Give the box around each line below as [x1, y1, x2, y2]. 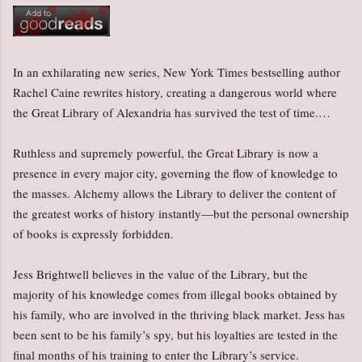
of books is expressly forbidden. [13, 225, 174, 242]
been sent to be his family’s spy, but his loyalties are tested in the [13, 326, 338, 343]
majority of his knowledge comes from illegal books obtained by [13, 286, 338, 303]
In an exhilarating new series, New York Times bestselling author [13, 64, 340, 81]
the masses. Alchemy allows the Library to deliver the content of [13, 185, 336, 202]
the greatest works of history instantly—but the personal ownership [13, 205, 349, 222]
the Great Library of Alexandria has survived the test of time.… [13, 104, 330, 121]
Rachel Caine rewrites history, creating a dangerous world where [13, 84, 337, 101]
